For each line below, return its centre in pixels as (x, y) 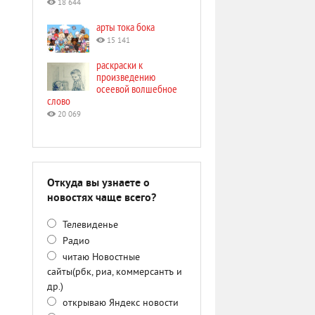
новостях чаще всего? (102, 198)
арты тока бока (126, 27)
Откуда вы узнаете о (98, 184)
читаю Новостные (100, 258)
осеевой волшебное (137, 89)
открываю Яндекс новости (119, 303)
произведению (126, 77)
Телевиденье (89, 225)
